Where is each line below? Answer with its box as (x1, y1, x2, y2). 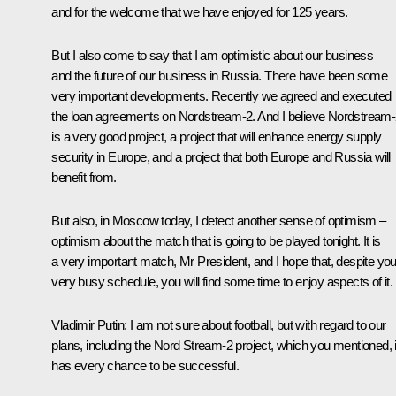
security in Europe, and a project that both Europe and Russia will (51, 148, 391, 164)
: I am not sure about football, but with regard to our (124, 316, 386, 332)
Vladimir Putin (51, 316, 124, 332)
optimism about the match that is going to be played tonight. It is (51, 232, 381, 248)
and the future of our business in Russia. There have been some (51, 67, 388, 83)
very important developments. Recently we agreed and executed (51, 88, 392, 103)
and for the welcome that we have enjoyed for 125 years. (51, 4, 348, 19)
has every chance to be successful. (51, 357, 239, 373)
